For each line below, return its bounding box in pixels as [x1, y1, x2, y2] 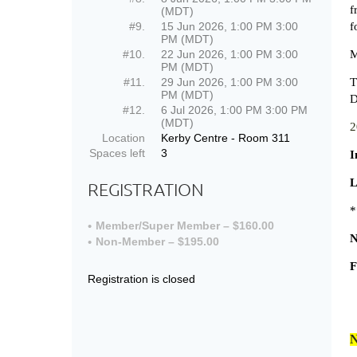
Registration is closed [88, 273, 195, 286]
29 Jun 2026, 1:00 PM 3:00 [161, 76, 298, 88]
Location [102, 131, 145, 144]
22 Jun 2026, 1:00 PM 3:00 [161, 48, 298, 61]
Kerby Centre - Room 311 [161, 131, 290, 144]
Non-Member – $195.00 [96, 235, 219, 249]
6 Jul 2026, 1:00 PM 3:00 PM [161, 104, 308, 116]
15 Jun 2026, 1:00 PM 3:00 [161, 20, 298, 33]
